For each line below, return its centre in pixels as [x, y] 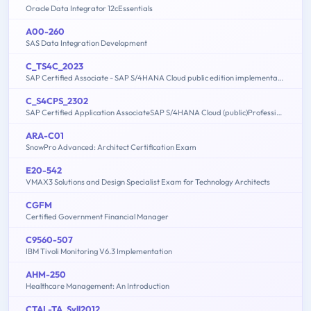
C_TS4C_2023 [54, 66]
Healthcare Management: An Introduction [98, 286]
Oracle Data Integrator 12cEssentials [89, 9]
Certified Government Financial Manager [97, 217]
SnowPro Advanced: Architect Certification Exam [111, 148]
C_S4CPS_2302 [57, 101]
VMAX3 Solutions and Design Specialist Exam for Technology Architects [148, 182]
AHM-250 [46, 275]
